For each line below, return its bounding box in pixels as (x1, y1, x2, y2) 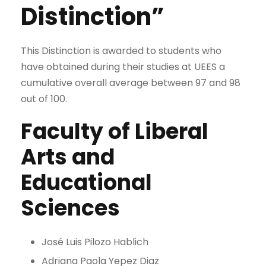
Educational (21, 167, 152, 198)
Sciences (21, 192, 120, 223)
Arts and (21, 141, 115, 172)
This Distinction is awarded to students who (21, 43, 221, 58)
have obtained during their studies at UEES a (21, 59, 225, 74)
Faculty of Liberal (21, 116, 208, 147)
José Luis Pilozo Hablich (42, 235, 148, 249)
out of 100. (21, 91, 67, 106)
